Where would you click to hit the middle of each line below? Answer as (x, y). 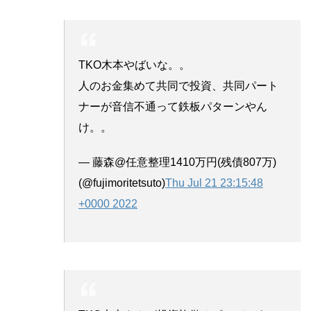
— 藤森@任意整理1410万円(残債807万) (177, 162)
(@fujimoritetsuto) (122, 183)
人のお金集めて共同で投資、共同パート (178, 85)
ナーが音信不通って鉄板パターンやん (173, 106)
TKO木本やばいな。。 (134, 65)
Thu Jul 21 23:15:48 (214, 183)
